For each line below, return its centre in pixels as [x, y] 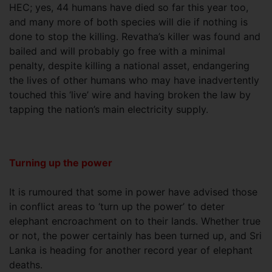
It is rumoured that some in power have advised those [133, 192]
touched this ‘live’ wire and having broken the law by [130, 94]
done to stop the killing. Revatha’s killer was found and [135, 36]
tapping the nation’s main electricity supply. [109, 109]
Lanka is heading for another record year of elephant [131, 250]
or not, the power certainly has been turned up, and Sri [135, 235]
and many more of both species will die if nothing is [128, 22]
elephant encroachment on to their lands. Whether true [135, 221]
